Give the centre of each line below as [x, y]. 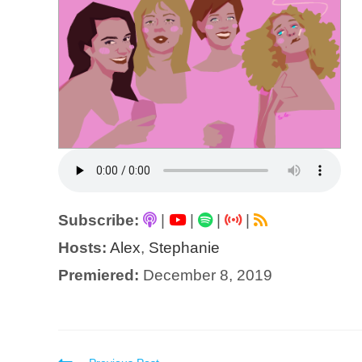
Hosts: [82, 248]
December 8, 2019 [206, 276]
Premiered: [99, 276]
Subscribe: [99, 221]
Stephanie [184, 248]
